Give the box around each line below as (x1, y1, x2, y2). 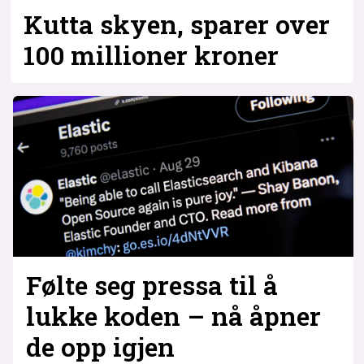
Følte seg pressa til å (25, 267, 278, 302)
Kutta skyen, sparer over (24, 6, 331, 41)
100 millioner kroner (24, 37, 279, 72)
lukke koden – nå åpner (25, 298, 321, 333)
